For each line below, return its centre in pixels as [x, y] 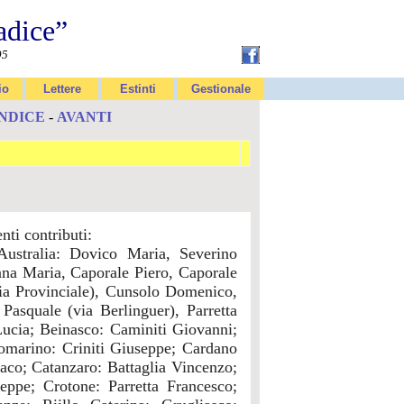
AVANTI [84, 117]
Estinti [138, 89]
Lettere [62, 89]
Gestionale [221, 89]
